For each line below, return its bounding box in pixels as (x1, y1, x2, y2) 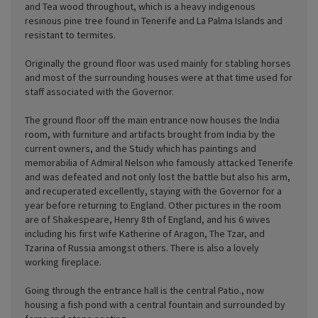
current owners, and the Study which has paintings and (25, 141, 256, 155)
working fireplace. (25, 255, 102, 268)
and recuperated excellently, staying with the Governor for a (25, 184, 282, 197)
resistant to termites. (25, 28, 116, 41)
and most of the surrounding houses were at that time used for (25, 70, 292, 84)
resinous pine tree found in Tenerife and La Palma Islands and (25, 13, 283, 27)
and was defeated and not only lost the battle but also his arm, (25, 170, 290, 183)
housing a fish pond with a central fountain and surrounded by (25, 297, 285, 311)
